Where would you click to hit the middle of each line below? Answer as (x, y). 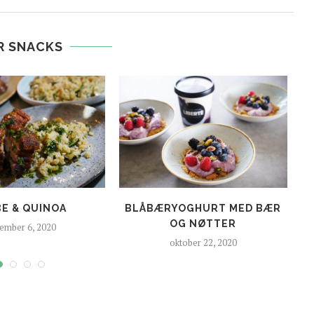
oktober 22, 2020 (203, 243)
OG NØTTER (203, 224)
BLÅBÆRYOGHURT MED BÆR (203, 209)
